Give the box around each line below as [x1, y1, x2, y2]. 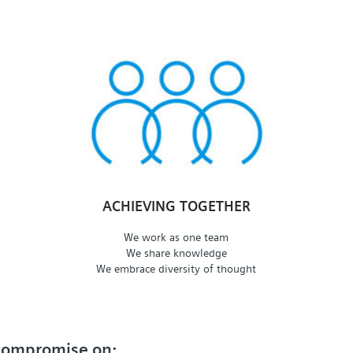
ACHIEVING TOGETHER [102, 198, 251, 215]
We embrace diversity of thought [96, 262, 257, 275]
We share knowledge [125, 246, 227, 259]
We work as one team [124, 230, 229, 243]
